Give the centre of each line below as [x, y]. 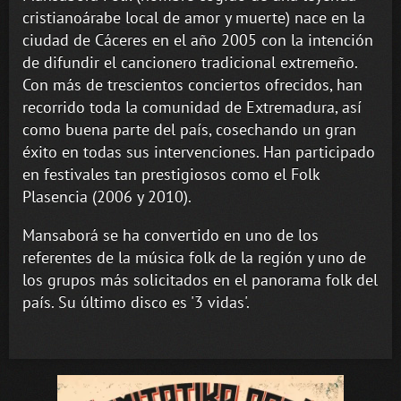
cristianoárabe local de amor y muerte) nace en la [194, 18]
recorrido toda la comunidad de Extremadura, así [192, 107]
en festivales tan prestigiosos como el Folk [171, 175]
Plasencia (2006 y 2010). [107, 197]
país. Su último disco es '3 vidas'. [136, 303]
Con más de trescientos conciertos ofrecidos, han [192, 85]
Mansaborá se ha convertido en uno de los [171, 235]
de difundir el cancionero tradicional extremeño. [190, 63]
